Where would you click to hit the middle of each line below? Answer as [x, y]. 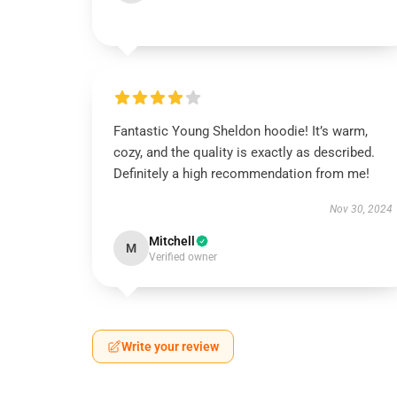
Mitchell [172, 241]
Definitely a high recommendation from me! [241, 174]
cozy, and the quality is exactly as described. [244, 152]
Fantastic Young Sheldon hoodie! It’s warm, [241, 131]
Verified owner [183, 257]
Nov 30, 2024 [361, 209]
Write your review [170, 346]
